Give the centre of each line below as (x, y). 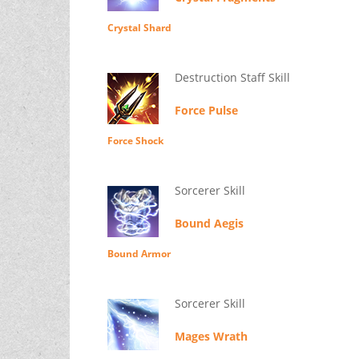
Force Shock (135, 141)
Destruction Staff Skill (232, 78)
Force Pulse (206, 111)
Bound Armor (139, 254)
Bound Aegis (209, 224)
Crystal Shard (139, 28)
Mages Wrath (211, 337)
